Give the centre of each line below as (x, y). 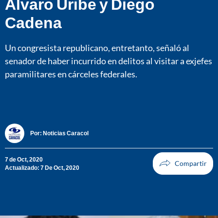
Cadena (33, 22)
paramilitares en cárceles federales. (71, 74)
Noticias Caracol (66, 133)
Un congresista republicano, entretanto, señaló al (97, 47)
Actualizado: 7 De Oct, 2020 (42, 167)
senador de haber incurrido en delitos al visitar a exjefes (109, 61)
